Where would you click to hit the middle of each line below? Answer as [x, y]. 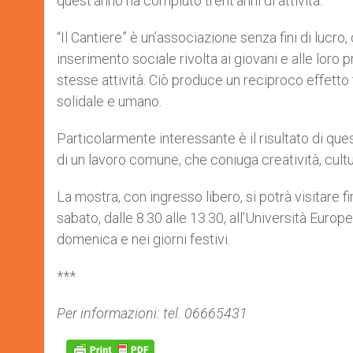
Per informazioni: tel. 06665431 [152, 313]
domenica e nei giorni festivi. [143, 239]
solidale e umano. [109, 101]
